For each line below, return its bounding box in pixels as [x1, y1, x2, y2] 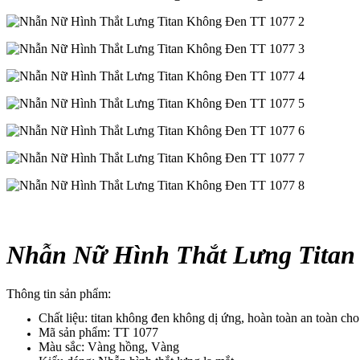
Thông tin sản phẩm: [6, 287, 111, 301]
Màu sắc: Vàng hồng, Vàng [39, 340, 179, 354]
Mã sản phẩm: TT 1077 [39, 325, 158, 340]
